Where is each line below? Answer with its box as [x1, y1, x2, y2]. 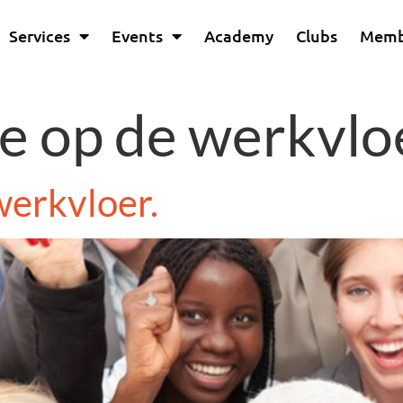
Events [112, 25, 163, 46]
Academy [204, 25, 273, 46]
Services [9, 25, 70, 46]
